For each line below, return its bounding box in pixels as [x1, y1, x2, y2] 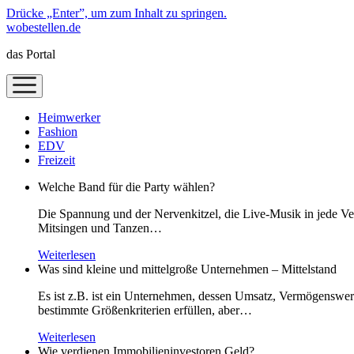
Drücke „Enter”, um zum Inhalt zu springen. [6, 6, 227, 20]
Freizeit [38, 153, 75, 167]
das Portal [6, 47, 55, 61]
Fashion [38, 125, 77, 138]
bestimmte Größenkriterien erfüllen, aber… [38, 303, 252, 317]
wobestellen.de [6, 21, 81, 34]
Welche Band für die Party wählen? [38, 180, 215, 194]
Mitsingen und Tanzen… [38, 221, 162, 235]
